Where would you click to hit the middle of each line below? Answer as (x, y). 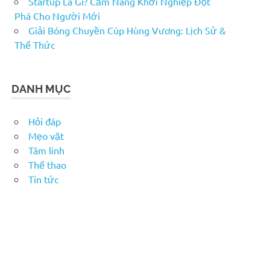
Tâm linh (46, 150)
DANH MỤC (41, 89)
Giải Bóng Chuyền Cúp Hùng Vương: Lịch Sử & (127, 30)
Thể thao (47, 164)
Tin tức (43, 179)
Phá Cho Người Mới (57, 15)
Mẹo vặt (46, 135)
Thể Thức (35, 44)
